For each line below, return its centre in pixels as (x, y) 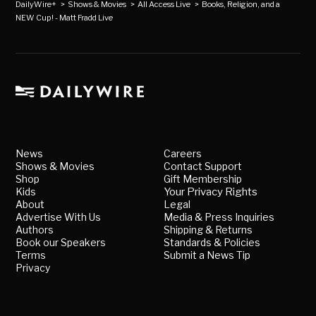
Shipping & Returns (208, 230)
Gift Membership (203, 179)
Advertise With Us (59, 217)
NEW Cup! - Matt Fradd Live (65, 18)
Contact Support (203, 166)
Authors (35, 230)
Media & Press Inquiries (219, 217)
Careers (183, 154)
